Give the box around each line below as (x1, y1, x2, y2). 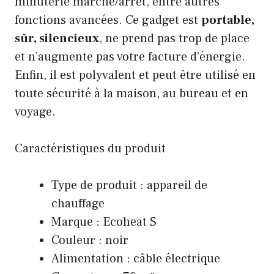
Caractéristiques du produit (15, 140, 166, 157)
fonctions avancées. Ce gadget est (15, 12, 201, 28)
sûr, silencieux (15, 30, 99, 46)
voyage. (15, 103, 56, 120)
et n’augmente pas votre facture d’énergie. (15, 48, 245, 65)
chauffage (51, 195, 105, 212)
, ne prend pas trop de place (99, 30, 250, 46)
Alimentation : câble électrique (51, 250, 220, 267)
